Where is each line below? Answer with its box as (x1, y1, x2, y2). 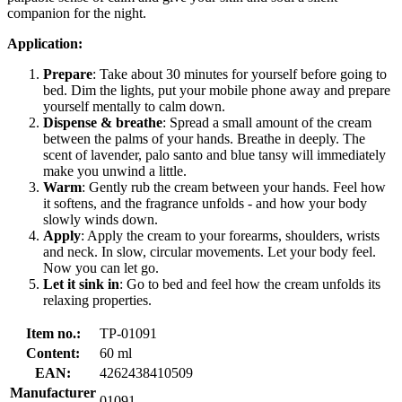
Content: (26, 345, 80, 361)
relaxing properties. (43, 292, 152, 308)
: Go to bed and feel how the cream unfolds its (119, 275, 380, 292)
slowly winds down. (43, 211, 158, 227)
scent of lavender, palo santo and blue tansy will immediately (43, 146, 386, 162)
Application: (7, 35, 83, 51)
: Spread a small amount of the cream (162, 114, 371, 130)
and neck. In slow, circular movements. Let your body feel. (43, 243, 376, 259)
